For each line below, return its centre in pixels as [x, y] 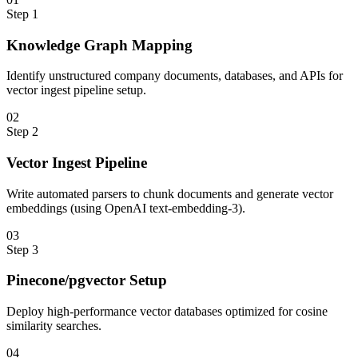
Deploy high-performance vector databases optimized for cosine [167, 312]
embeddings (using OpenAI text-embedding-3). [126, 208]
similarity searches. [54, 326]
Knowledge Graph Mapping [99, 45]
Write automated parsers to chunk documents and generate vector [170, 193]
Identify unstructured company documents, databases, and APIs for [175, 76]
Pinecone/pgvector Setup [87, 280]
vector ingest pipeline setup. [76, 90]
